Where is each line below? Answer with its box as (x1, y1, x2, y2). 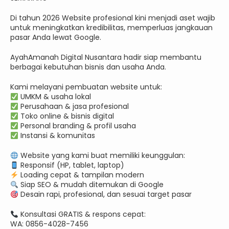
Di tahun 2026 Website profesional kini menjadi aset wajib (10, 13, 215, 24)
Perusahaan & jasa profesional (18, 101, 129, 112)
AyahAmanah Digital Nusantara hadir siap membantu (10, 52, 201, 63)
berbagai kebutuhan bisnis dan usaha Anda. (10, 62, 166, 73)
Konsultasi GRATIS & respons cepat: (18, 209, 146, 220)
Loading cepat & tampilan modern (18, 170, 144, 180)
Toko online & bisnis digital (18, 111, 114, 122)
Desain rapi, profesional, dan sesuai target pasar (18, 189, 192, 200)
